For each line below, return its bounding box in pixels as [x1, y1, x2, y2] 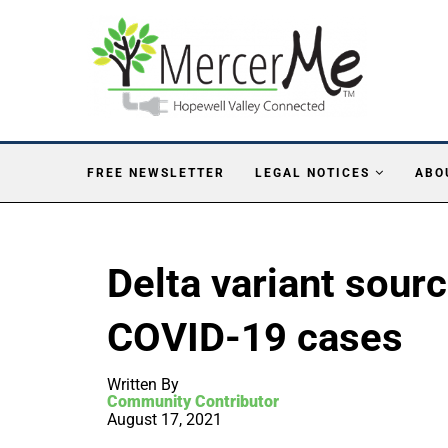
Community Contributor [107, 391, 279, 411]
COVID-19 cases [107, 313, 403, 361]
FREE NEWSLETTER [87, 165, 225, 180]
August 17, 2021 [107, 409, 222, 429]
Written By [107, 374, 179, 394]
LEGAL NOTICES [255, 165, 370, 180]
